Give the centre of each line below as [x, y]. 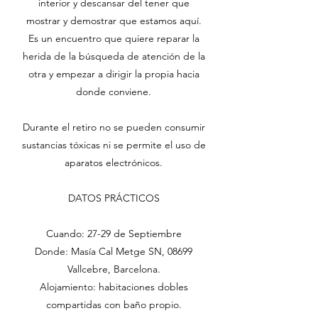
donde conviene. [114, 92]
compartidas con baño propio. [114, 305]
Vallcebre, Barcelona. [114, 269]
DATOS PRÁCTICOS [114, 198]
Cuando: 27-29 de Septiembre [114, 234]
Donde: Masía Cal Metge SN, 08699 [114, 251]
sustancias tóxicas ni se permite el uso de [114, 145]
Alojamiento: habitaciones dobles [114, 287]
